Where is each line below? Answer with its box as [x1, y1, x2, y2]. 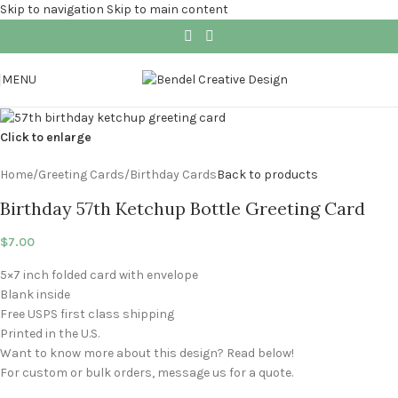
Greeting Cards [38, 166, 124, 182]
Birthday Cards [130, 166, 217, 182]
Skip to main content [107, 2, 228, 17]
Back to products [217, 166, 318, 182]
